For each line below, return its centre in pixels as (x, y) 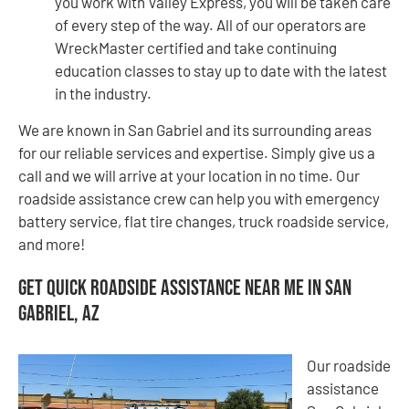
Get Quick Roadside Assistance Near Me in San (185, 288)
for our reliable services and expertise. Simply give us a (197, 152)
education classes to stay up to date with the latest (221, 71)
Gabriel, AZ (59, 313)
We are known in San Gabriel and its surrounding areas (195, 129)
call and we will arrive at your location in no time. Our (189, 175)
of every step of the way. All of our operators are (210, 25)
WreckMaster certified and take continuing (196, 48)
